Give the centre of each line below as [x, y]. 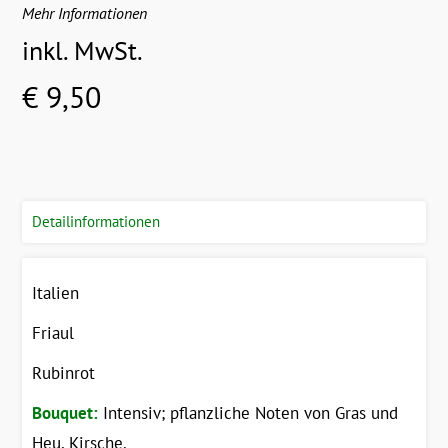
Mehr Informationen [85, 12]
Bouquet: [65, 412]
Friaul [53, 332]
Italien [56, 292]
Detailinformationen [96, 221]
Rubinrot [64, 372]
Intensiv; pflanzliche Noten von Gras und [248, 412]
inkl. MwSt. [83, 50]
